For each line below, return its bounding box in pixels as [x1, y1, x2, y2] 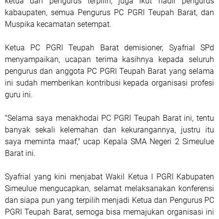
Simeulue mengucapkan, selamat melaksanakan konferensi [5, 184, 214, 193]
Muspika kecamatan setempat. [5, 20, 111, 29]
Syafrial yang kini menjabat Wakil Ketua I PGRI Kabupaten [5, 172, 214, 181]
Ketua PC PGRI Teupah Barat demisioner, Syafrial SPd [5, 43, 214, 52]
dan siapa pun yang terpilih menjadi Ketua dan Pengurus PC [5, 196, 214, 205]
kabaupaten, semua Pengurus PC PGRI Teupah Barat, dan [5, 8, 214, 17]
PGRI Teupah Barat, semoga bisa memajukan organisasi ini [5, 207, 214, 217]
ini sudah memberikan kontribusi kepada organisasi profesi [5, 78, 214, 88]
